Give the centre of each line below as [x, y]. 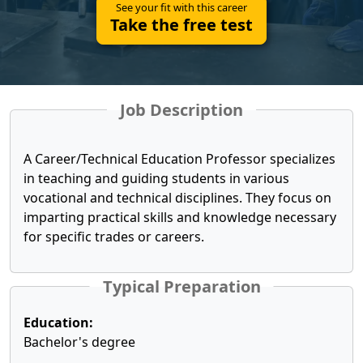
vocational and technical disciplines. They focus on [177, 198]
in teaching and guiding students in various [156, 178]
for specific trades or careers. [114, 237]
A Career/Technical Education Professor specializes [179, 159]
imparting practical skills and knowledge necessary [180, 217]
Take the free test [181, 25]
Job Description [181, 110]
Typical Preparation [181, 286]
